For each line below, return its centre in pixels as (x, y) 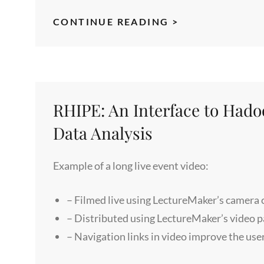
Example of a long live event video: (131, 165)
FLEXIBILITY (212, 37)
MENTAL (201, 21)
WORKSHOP (212, 54)
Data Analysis (103, 133)
